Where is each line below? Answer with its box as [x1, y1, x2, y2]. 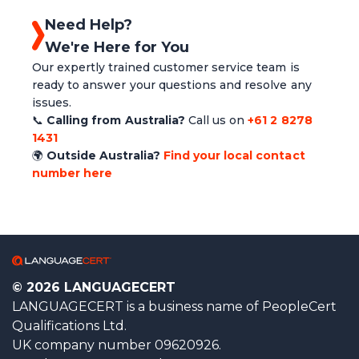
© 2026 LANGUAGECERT [12, 279, 175, 295]
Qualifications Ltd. [12, 317, 127, 333]
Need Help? [45, 15, 132, 34]
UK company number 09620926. [12, 337, 221, 353]
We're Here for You [45, 38, 189, 56]
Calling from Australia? [46, 112, 188, 127]
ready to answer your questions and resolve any [32, 77, 312, 92]
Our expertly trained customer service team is [32, 59, 300, 75]
